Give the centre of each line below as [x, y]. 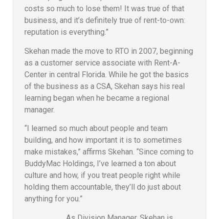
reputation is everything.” [66, 32]
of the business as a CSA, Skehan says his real [105, 86]
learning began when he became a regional [97, 98]
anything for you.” [54, 199]
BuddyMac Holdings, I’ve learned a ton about [100, 164]
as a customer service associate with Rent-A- [102, 63]
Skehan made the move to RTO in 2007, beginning [109, 51]
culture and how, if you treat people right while [102, 175]
